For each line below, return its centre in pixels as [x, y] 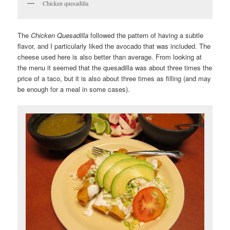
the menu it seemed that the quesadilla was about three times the [115, 68]
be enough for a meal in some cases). [74, 89]
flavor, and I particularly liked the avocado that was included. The [114, 46]
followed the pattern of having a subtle [146, 35]
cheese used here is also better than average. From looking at [110, 57]
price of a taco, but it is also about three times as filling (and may [114, 79]
